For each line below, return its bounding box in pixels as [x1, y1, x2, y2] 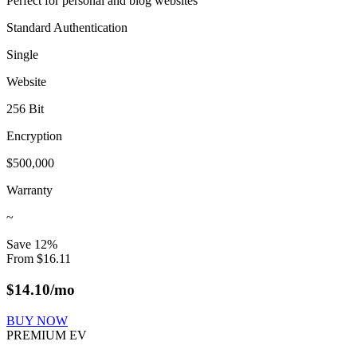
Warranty [6, 183, 53, 198]
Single [6, 48, 38, 62]
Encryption [6, 129, 62, 143]
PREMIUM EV [6, 328, 87, 342]
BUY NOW [6, 313, 68, 328]
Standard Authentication [6, 21, 127, 35]
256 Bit [6, 102, 44, 116]
